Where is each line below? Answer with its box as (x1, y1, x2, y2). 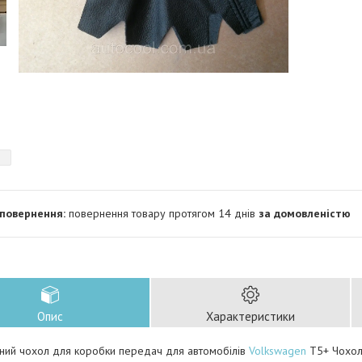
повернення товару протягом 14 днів (69, 206, 259, 221)
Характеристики (206, 309, 295, 324)
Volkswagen (249, 343, 306, 358)
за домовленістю (259, 206, 351, 221)
